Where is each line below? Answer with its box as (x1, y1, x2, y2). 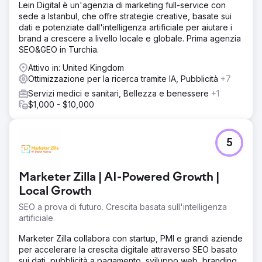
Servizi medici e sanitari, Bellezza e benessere (28, 88, 211, 98)
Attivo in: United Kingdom (28, 62, 124, 73)
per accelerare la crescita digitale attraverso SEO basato (19, 244, 237, 254)
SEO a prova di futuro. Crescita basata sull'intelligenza (19, 201, 227, 212)
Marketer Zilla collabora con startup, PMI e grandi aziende (19, 233, 243, 243)
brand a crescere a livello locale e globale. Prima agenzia (19, 33, 241, 43)
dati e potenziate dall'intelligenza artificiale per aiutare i (19, 22, 232, 32)
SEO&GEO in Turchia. (19, 44, 99, 54)
